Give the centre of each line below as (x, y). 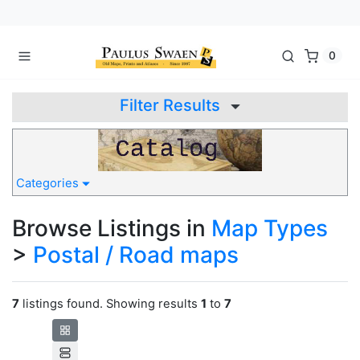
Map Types (270, 229)
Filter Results (172, 105)
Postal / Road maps (136, 255)
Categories (49, 184)
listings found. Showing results (110, 304)
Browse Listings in (112, 229)
